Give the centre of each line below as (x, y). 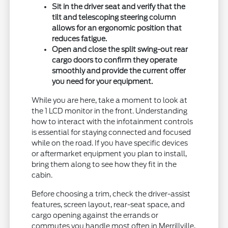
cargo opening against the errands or (95, 215)
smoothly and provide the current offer (119, 70)
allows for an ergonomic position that (117, 28)
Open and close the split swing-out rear (120, 49)
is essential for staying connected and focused (111, 132)
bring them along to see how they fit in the (104, 164)
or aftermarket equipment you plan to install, (109, 153)
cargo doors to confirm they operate (115, 60)
